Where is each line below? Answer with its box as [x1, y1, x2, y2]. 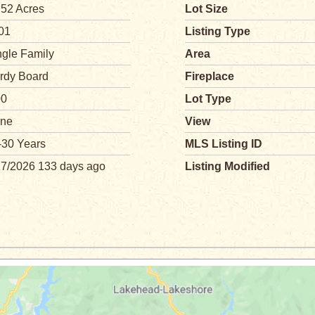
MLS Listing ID [185, 138, 262, 150]
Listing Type [185, 25, 250, 37]
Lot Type [185, 93, 231, 105]
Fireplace [185, 70, 234, 82]
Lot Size [185, 3, 228, 15]
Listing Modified [185, 160, 270, 172]
